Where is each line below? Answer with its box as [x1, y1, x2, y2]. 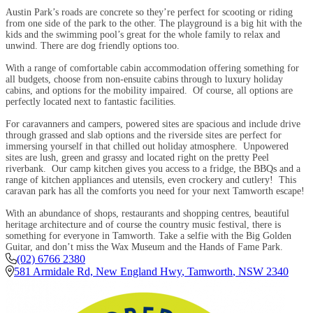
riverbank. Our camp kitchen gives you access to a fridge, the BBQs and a [6, 163, 300, 174]
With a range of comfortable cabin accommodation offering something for [6, 62, 299, 73]
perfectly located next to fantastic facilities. [6, 96, 179, 107]
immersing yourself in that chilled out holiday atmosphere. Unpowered [6, 140, 289, 152]
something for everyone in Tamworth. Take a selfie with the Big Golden [6, 230, 291, 241]
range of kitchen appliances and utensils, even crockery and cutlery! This [6, 174, 296, 185]
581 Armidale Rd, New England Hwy [14, 265, 182, 277]
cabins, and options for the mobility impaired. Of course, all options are [6, 85, 293, 96]
